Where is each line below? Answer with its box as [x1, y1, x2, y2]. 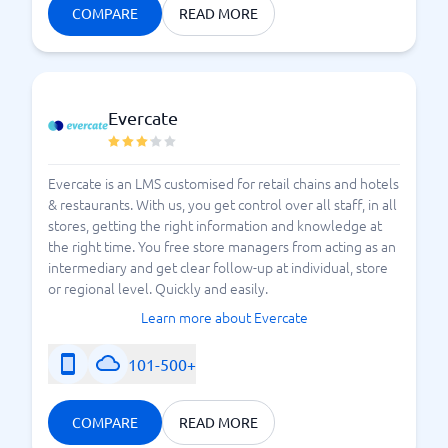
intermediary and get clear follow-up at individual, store [48, 257, 388, 277]
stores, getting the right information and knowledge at [48, 215, 382, 235]
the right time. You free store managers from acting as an [48, 236, 396, 256]
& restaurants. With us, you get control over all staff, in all [48, 194, 397, 214]
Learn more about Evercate [140, 307, 308, 327]
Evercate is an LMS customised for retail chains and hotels [48, 173, 399, 193]
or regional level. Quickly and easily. [48, 278, 268, 298]
